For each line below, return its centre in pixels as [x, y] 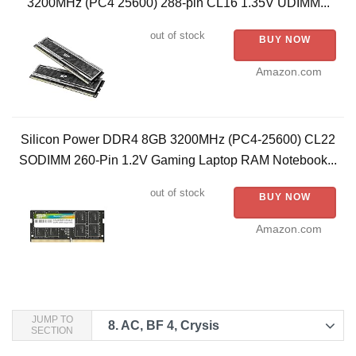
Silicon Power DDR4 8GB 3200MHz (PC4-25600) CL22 [178, 140]
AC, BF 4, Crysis [169, 326]
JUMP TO [52, 320]
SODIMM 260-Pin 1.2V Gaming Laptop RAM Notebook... [178, 161]
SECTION [52, 331]
